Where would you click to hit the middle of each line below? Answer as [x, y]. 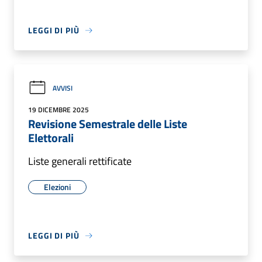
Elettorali [51, 138]
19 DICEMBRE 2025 [58, 110]
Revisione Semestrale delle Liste [108, 124]
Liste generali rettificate [80, 161]
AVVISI [63, 88]
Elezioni [57, 187]
